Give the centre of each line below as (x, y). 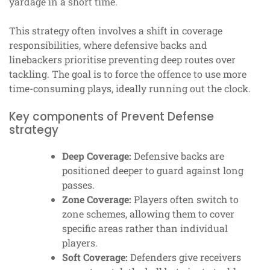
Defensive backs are (178, 156)
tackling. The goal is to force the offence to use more (128, 74)
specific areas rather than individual (145, 228)
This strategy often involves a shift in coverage (116, 31)
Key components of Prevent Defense (111, 117)
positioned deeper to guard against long (153, 171)
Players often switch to (185, 199)
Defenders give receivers (184, 257)
